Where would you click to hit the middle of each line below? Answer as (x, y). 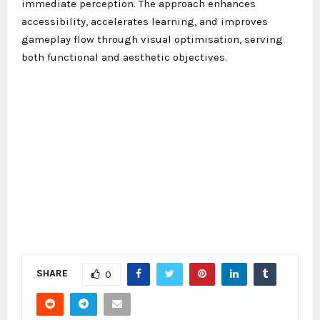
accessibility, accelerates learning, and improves (145, 21)
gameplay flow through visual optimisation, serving (152, 39)
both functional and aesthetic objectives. (124, 57)
